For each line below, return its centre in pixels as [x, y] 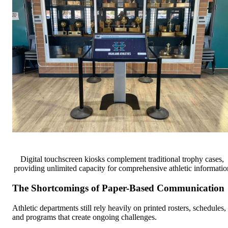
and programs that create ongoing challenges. [84, 217]
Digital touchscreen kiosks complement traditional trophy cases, [122, 159]
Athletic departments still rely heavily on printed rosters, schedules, [119, 208]
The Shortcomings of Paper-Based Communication [118, 188]
